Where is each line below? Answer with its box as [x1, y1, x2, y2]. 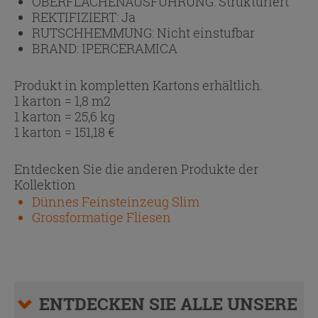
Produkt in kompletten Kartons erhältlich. [14, 76, 263, 94]
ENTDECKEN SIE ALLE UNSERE [39, 292, 297, 315]
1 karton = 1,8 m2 [14, 92, 111, 109]
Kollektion [14, 175, 76, 193]
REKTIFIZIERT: [32, 8, 121, 26]
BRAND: [32, 39, 82, 57]
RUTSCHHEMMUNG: [32, 23, 157, 41]
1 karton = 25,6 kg [14, 107, 115, 125]
